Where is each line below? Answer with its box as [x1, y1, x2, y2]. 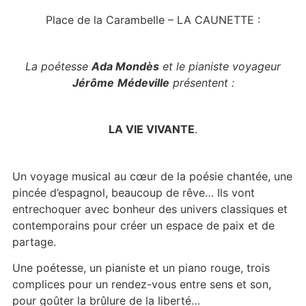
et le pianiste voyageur [159, 59, 281, 73]
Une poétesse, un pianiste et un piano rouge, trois [12, 261, 270, 275]
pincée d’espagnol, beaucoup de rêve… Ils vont [12, 185, 255, 199]
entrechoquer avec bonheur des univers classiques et [12, 201, 288, 216]
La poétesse [25, 59, 92, 73]
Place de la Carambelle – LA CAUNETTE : [46, 12, 260, 27]
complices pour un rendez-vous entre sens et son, [12, 277, 271, 292]
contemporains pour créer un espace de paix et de [12, 218, 275, 232]
